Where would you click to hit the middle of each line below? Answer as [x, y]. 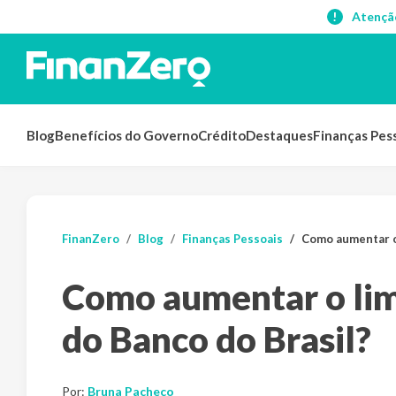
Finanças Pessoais [232, 239]
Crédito [222, 135]
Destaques [279, 135]
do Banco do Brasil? [217, 339]
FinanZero [91, 239]
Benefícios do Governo [126, 135]
